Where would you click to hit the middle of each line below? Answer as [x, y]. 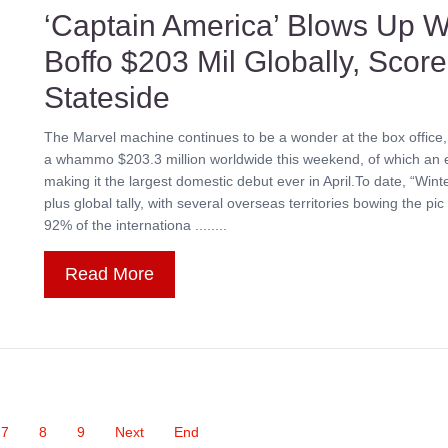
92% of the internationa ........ [135, 225]
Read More [109, 274]
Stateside [107, 97]
